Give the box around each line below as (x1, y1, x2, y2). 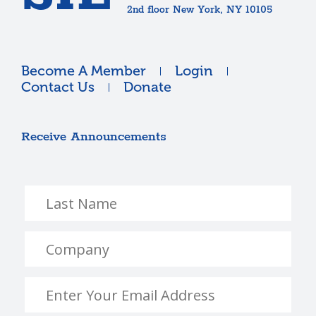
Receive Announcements (21, 130, 166, 145)
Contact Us (21, 78, 95, 96)
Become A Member (21, 62, 146, 80)
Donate (123, 78, 171, 96)
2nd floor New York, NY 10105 (127, 4, 272, 16)
